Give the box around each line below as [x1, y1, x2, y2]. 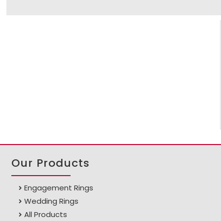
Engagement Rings [24, 183, 94, 193]
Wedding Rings [24, 196, 79, 207]
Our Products [11, 155, 90, 171]
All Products [24, 209, 68, 220]
